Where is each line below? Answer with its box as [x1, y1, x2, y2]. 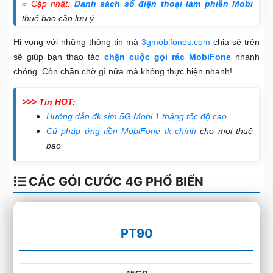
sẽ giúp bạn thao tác [13, 52, 100, 62]
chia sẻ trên [210, 37, 260, 48]
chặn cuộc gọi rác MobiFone [104, 52, 231, 62]
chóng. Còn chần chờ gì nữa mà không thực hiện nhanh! [13, 66, 232, 77]
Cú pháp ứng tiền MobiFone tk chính [46, 126, 196, 136]
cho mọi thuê [196, 126, 253, 136]
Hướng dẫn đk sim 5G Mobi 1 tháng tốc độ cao [46, 112, 227, 122]
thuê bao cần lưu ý [22, 13, 94, 24]
